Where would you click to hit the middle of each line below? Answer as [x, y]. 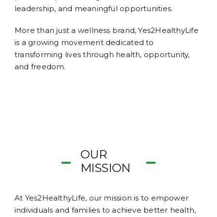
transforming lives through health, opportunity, [102, 55]
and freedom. [40, 67]
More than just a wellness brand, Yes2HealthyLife [107, 31]
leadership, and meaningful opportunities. [94, 9]
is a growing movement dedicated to [84, 43]
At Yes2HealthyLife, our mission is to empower [102, 198]
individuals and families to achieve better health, [105, 210]
